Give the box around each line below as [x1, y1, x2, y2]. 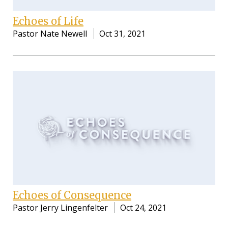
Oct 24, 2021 [120, 202, 166, 213]
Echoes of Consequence [13, 188, 131, 202]
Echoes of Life [13, 14, 83, 27]
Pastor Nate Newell [13, 27, 87, 39]
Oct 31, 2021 [99, 27, 146, 39]
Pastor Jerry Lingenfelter [13, 202, 108, 213]
